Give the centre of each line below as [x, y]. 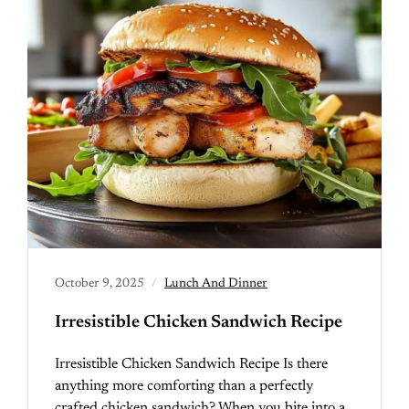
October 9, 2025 [100, 284]
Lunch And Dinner [216, 284]
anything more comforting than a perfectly [184, 386]
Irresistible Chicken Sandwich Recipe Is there [191, 364]
